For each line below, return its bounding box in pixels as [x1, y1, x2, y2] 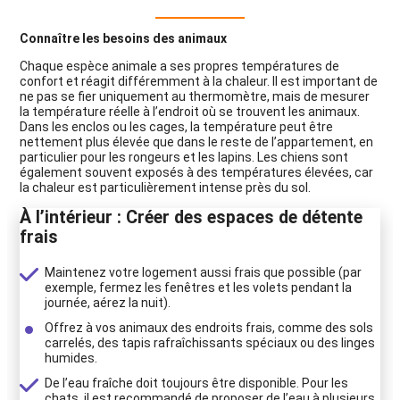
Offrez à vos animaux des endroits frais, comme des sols [45, 320, 373, 335]
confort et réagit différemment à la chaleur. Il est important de [20, 74, 378, 88]
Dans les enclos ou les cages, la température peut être [20, 120, 333, 134]
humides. [45, 350, 97, 365]
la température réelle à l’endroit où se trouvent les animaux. [20, 104, 360, 119]
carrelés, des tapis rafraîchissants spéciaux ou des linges [45, 335, 375, 350]
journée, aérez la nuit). [45, 295, 171, 310]
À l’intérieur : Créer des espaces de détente [20, 207, 362, 228]
